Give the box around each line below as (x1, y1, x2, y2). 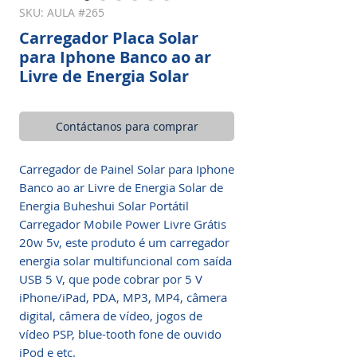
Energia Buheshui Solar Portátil (19, 198, 189, 214)
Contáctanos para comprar (55, 119, 198, 134)
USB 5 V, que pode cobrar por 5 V (19, 271, 202, 287)
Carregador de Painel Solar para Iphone (19, 161, 234, 177)
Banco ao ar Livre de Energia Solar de (19, 179, 223, 195)
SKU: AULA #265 (19, 5, 104, 20)
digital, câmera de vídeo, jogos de (19, 308, 202, 324)
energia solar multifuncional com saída (19, 253, 232, 269)
